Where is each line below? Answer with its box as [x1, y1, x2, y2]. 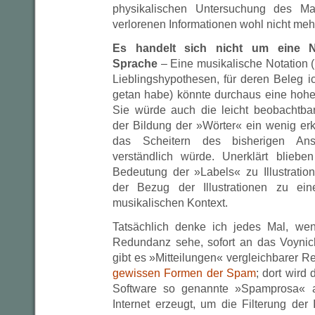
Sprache [112, 58, 157, 70]
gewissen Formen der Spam [112, 267, 256, 279]
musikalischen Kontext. [112, 197, 228, 209]
